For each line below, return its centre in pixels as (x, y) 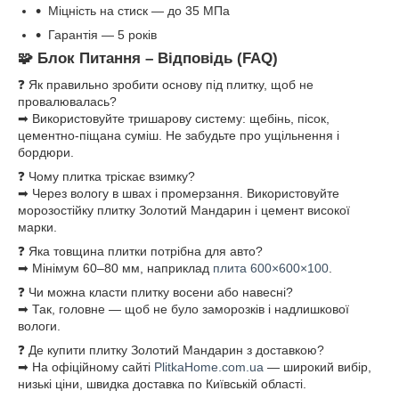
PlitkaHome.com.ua (209, 367)
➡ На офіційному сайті (86, 367)
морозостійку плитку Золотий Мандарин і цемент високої (184, 211)
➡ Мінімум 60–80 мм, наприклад (115, 269)
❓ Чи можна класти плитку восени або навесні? (155, 293)
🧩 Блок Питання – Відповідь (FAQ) (148, 58)
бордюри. (46, 153)
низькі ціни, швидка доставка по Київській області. (162, 384)
